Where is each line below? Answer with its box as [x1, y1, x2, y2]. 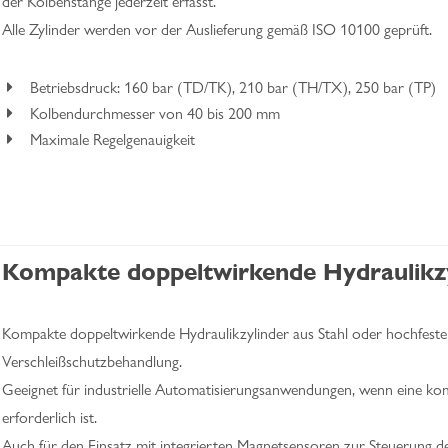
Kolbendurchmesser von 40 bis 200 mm [30, 104, 280, 123]
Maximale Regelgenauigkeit [30, 130, 195, 149]
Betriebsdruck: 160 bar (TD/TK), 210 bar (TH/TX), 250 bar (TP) [30, 78, 436, 97]
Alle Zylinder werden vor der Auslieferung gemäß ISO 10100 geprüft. [2, 20, 432, 39]
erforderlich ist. [2, 408, 97, 427]
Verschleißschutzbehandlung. [2, 352, 182, 371]
